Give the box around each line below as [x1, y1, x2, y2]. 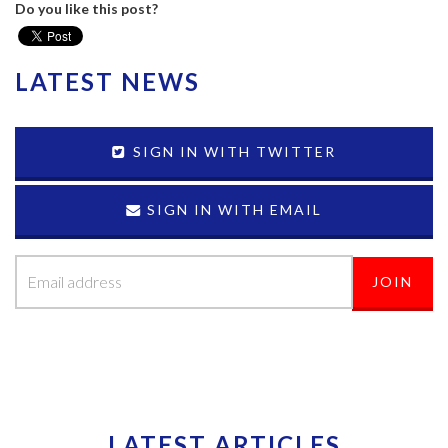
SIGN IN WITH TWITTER [127, 142, 336, 160]
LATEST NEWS [15, 66, 200, 96]
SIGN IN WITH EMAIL [141, 200, 322, 218]
